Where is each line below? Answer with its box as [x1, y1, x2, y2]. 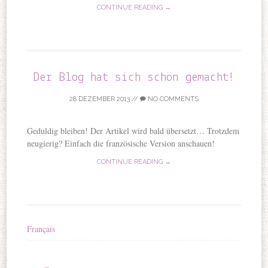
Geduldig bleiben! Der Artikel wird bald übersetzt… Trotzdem [27, 124, 240, 136]
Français [27, 223, 56, 234]
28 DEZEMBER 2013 [69, 95, 130, 103]
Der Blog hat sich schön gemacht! [33, 71, 234, 84]
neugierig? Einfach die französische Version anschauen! [27, 137, 215, 149]
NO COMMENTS [146, 95, 199, 103]
